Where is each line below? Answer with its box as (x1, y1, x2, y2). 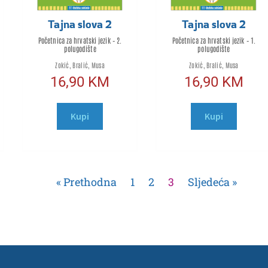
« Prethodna (56, 175, 117, 190)
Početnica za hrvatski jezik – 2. (38, 35, 122, 45)
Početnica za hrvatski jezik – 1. (172, 35, 255, 45)
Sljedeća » (188, 175, 237, 190)
